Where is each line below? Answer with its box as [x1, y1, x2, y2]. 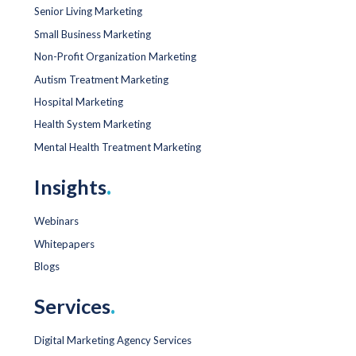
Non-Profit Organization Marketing [34, 50, 196, 64]
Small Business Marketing [34, 27, 151, 41]
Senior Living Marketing [34, 5, 142, 18]
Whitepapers [34, 237, 95, 250]
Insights [34, 175, 106, 199]
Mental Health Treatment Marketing [34, 140, 201, 153]
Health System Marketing [34, 118, 151, 131]
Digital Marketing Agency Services [34, 334, 192, 347]
